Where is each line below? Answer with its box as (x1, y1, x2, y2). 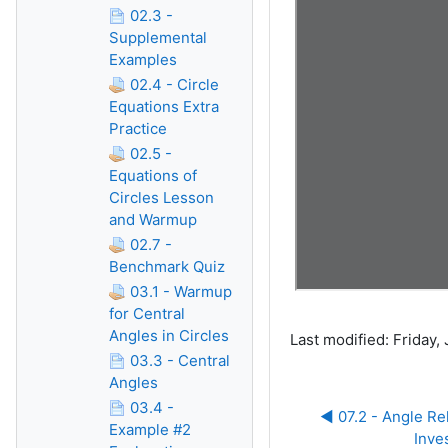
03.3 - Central (130, 351, 230, 370)
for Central (109, 304, 185, 323)
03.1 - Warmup (130, 282, 232, 301)
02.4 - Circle (130, 75, 219, 94)
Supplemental (109, 28, 207, 47)
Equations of (109, 166, 197, 185)
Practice (109, 119, 167, 138)
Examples (109, 50, 177, 69)
